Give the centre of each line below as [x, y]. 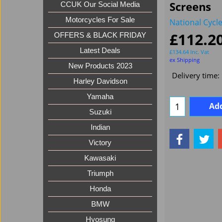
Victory [100, 143]
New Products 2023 [100, 66]
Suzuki [100, 112]
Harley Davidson [100, 82]
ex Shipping [185, 60]
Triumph [100, 174]
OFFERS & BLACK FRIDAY [100, 35]
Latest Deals [100, 51]
